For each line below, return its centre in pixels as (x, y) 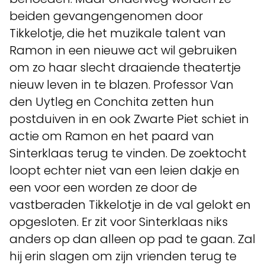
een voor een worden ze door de (103, 188)
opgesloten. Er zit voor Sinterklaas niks (119, 222)
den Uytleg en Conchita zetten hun (112, 102)
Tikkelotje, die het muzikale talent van (118, 33)
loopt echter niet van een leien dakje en (125, 170)
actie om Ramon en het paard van (112, 136)
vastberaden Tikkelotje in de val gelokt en (130, 205)
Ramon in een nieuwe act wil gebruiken (123, 50)
